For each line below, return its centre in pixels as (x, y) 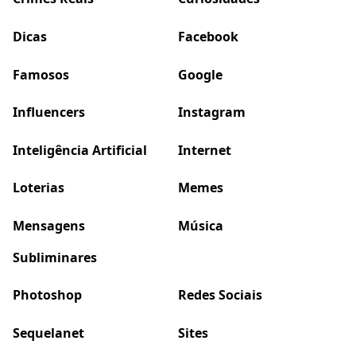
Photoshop (47, 294)
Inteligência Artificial (80, 150)
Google (200, 74)
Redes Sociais (220, 294)
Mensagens (49, 225)
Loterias (39, 188)
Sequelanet (48, 333)
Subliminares (55, 257)
